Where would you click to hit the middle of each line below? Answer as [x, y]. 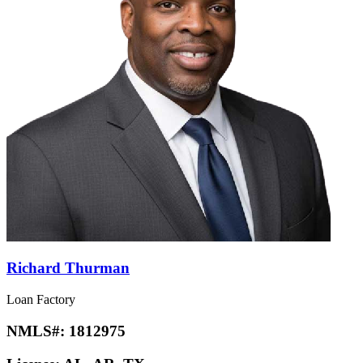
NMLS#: [38, 331]
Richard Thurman [68, 268]
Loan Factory [41, 300]
